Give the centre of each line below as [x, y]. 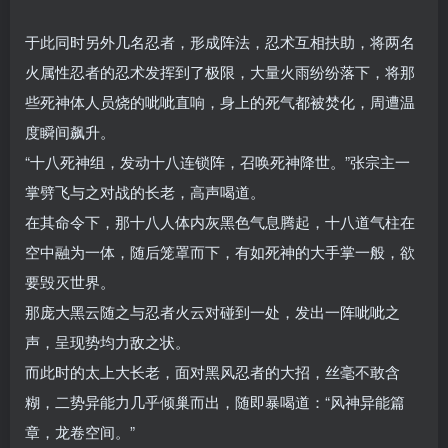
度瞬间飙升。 [70, 132]
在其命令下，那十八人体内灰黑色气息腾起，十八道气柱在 [220, 222]
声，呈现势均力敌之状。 [107, 342]
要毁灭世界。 [70, 282]
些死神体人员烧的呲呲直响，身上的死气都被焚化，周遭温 [220, 102]
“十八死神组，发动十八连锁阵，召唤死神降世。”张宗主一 [217, 162]
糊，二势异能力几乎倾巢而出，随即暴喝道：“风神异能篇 [215, 402]
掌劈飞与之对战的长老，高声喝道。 [145, 192]
